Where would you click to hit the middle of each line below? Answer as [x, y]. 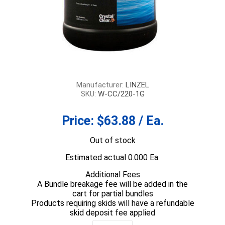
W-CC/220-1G [121, 94]
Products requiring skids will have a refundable [113, 203]
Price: [78, 121]
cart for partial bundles [113, 194]
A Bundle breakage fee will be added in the [113, 184]
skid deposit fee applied [113, 213]
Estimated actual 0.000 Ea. [113, 157]
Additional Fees [113, 175]
